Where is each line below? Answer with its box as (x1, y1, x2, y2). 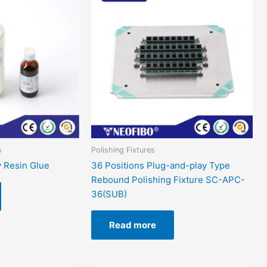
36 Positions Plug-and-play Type (91, 160, 231, 172)
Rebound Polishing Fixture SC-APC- (91, 174, 246, 186)
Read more (109, 219, 157, 231)
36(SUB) (91, 188, 128, 200)
